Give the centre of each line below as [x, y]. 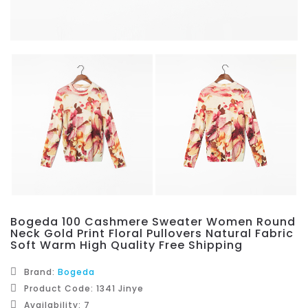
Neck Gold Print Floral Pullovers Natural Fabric [152, 233]
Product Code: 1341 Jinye [84, 288]
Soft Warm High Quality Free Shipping [126, 245]
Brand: [41, 272]
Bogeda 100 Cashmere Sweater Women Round [153, 221]
